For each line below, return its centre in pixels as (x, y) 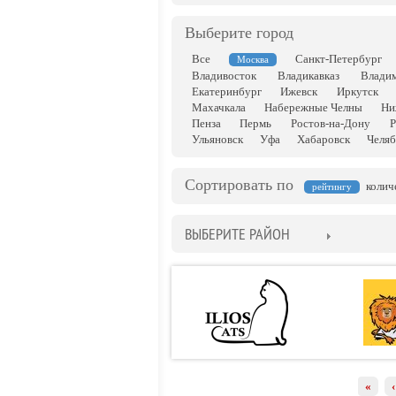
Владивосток (224, 76)
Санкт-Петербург (339, 59)
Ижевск (299, 91)
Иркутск (357, 91)
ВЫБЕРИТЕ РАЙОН (237, 234)
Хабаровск (323, 139)
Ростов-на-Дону (330, 123)
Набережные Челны (313, 107)
